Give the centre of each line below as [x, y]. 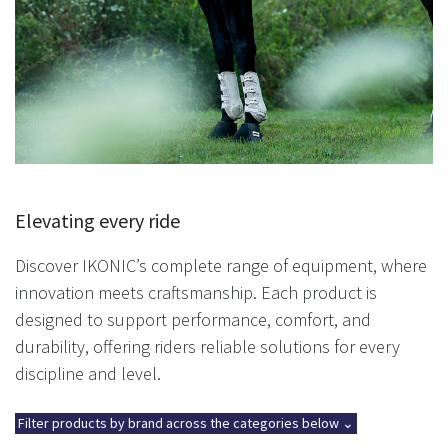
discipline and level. [88, 373]
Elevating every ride [97, 220]
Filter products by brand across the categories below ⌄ [186, 423]
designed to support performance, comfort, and [193, 319]
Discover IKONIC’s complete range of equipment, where [221, 265]
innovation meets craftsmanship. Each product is [196, 292]
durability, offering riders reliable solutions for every [207, 346]
